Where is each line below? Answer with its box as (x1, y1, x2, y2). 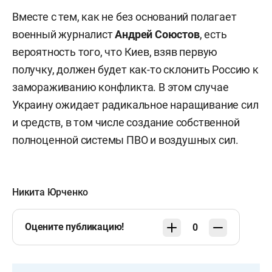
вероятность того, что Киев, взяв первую (12, 45, 218, 58)
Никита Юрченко (12, 186, 89, 198)
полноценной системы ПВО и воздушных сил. (12, 133, 239, 146)
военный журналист (12, 27, 115, 41)
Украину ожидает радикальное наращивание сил (12, 98, 259, 111)
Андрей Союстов (115, 27, 200, 41)
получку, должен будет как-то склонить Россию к (12, 63, 259, 76)
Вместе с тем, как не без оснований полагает (12, 10, 237, 23)
